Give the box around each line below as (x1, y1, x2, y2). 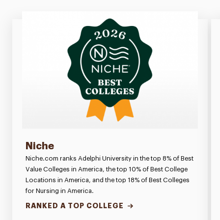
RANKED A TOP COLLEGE (25, 202, 124, 209)
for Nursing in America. (25, 187, 94, 194)
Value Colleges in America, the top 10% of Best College (25, 165, 188, 172)
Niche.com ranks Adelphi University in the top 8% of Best (25, 155, 193, 162)
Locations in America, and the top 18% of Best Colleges (25, 176, 190, 183)
